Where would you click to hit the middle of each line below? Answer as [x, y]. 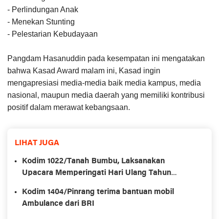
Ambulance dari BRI [58, 204]
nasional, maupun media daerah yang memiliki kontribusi [106, 95]
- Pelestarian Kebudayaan [53, 34]
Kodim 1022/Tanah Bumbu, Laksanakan [93, 161]
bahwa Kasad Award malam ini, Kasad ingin [84, 70]
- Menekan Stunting [41, 22]
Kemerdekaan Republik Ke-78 [76, 185]
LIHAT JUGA [37, 143]
